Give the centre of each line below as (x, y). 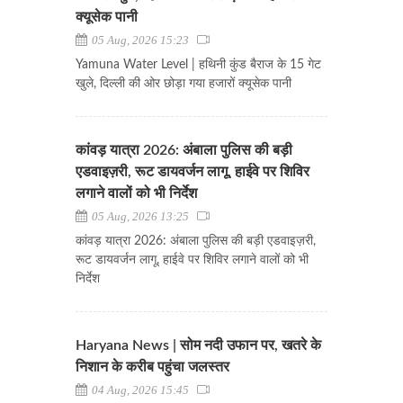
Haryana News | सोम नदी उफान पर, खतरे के (198, 345)
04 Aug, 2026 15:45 (143, 390)
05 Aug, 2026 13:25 (143, 216)
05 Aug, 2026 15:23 (143, 40)
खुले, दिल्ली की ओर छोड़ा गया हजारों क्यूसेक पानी (184, 84)
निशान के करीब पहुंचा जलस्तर (152, 367)
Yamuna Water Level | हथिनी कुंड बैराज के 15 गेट (198, 65)
